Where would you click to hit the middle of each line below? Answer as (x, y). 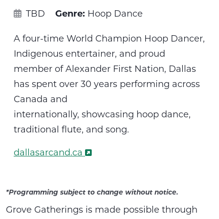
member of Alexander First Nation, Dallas (105, 68)
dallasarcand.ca (48, 152)
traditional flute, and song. (73, 129)
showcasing (108, 114)
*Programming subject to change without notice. (92, 192)
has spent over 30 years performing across (107, 83)
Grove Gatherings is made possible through (102, 209)
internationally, (46, 114)
